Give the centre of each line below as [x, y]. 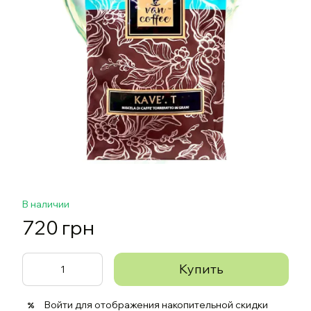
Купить [201, 269]
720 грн [58, 227]
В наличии [46, 204]
